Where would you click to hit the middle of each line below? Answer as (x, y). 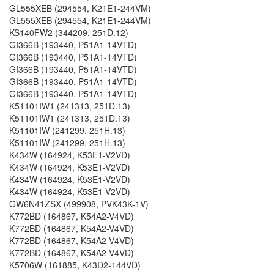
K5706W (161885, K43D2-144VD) (75, 265)
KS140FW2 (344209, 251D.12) (69, 32)
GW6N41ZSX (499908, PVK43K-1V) (79, 204)
